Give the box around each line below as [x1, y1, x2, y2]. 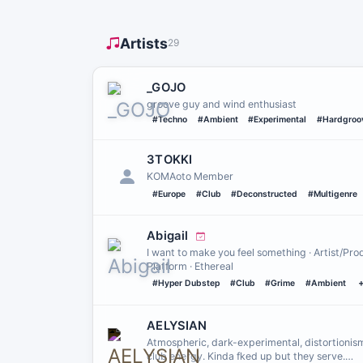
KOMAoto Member [147, 170, 234, 183]
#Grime [265, 278, 296, 289]
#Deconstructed [231, 188, 298, 199]
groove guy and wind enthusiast [147, 97, 297, 110]
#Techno [152, 114, 187, 126]
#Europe [152, 188, 186, 199]
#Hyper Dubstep [152, 278, 220, 289]
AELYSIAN [147, 318, 207, 333]
